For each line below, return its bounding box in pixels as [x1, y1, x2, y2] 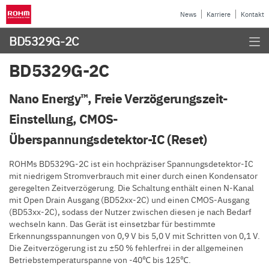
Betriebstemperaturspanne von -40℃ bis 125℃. [9, 253, 191, 265]
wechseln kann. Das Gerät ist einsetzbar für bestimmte [9, 217, 216, 229]
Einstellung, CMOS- [9, 109, 118, 127]
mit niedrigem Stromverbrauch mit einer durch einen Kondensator [9, 169, 258, 181]
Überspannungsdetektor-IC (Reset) [9, 130, 207, 148]
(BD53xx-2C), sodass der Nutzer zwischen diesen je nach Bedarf [9, 205, 252, 217]
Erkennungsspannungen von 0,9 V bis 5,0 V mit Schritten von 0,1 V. [9, 229, 260, 241]
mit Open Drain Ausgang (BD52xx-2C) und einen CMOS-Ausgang [9, 193, 249, 205]
